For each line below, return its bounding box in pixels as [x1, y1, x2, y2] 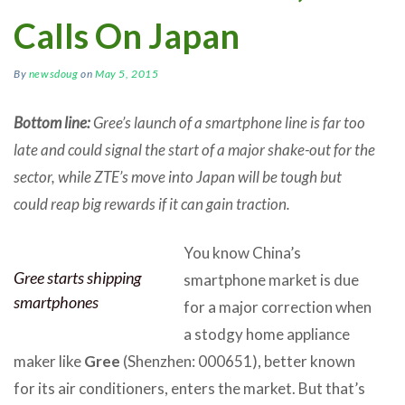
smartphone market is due [184, 269, 359, 289]
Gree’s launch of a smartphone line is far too [90, 112, 365, 132]
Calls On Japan [14, 14, 240, 56]
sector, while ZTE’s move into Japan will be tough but [14, 166, 342, 186]
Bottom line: [14, 112, 90, 132]
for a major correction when [184, 297, 372, 316]
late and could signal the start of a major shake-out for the [14, 139, 375, 159]
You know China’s [184, 242, 301, 262]
